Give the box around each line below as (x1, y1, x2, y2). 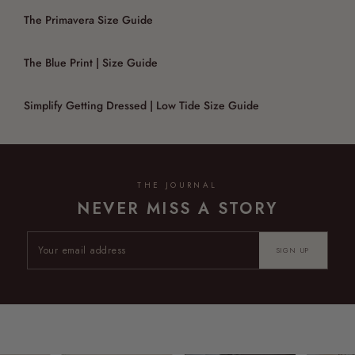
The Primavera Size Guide (24, 12, 153, 29)
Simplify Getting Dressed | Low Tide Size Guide (24, 97, 259, 114)
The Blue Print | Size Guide (24, 55, 158, 71)
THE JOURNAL (137, 179, 218, 192)
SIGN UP (276, 245, 310, 256)
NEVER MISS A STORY (77, 197, 278, 221)
